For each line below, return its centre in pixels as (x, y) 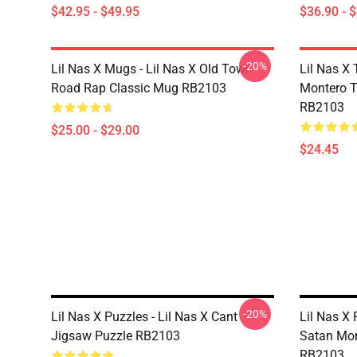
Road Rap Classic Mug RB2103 (139, 88)
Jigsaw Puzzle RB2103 (116, 336)
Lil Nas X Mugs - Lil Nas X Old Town (152, 69)
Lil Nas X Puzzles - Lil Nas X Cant (144, 317)
